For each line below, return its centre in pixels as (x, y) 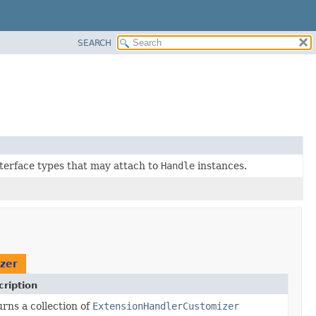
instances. (221, 165)
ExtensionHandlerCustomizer (165, 306)
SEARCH (95, 43)
